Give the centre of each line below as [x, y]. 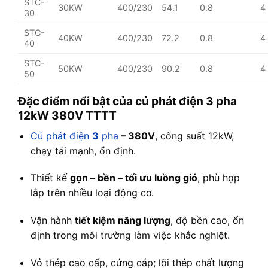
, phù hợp [218, 178]
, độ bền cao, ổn [207, 220]
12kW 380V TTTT [67, 115]
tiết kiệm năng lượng [122, 220]
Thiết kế [50, 178]
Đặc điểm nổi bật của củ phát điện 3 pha [127, 101]
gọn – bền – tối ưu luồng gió [133, 178]
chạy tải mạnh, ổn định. [83, 150]
